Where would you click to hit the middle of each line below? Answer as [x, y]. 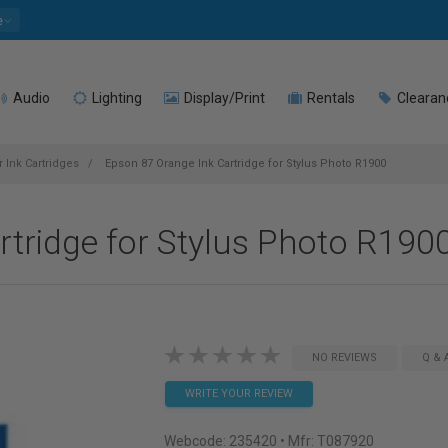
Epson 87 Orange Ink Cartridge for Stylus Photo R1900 [244, 163]
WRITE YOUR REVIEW [238, 393]
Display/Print [223, 98]
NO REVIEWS [344, 357]
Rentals [329, 98]
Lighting [115, 98]
